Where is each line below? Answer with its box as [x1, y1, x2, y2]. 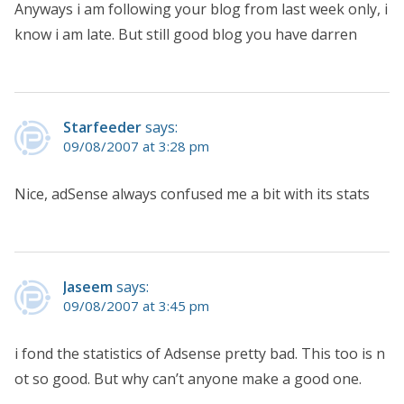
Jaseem [63, 276, 113, 297]
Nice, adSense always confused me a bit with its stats [14, 183, 370, 204]
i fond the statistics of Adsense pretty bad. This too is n [14, 343, 385, 363]
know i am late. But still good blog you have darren [14, 23, 357, 44]
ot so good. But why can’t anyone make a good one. [14, 368, 362, 389]
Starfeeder [63, 116, 142, 137]
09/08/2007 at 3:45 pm [63, 296, 209, 315]
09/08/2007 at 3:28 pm [63, 136, 209, 155]
